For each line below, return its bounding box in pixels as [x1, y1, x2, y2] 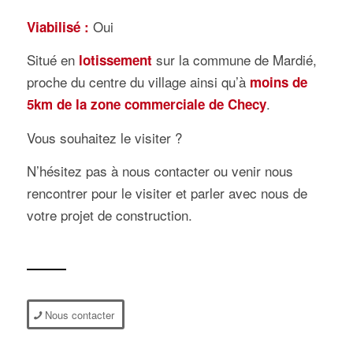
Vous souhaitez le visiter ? [26, 127, 182, 147]
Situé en [26, 50, 79, 70]
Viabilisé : [26, 17, 89, 36]
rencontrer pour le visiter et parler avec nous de [26, 183, 307, 203]
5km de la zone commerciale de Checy [26, 95, 266, 114]
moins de [249, 72, 307, 92]
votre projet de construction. [26, 205, 192, 225]
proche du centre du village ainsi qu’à [26, 72, 250, 92]
